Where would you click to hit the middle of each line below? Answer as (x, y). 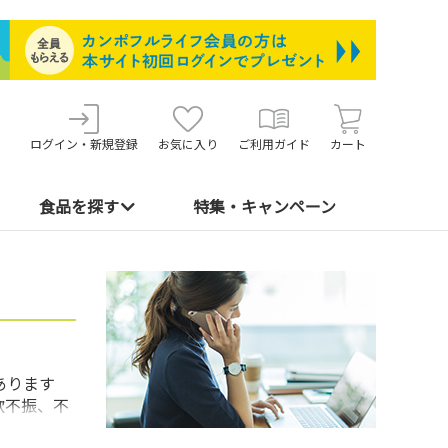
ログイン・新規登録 (84, 143)
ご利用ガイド (274, 143)
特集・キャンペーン (264, 207)
